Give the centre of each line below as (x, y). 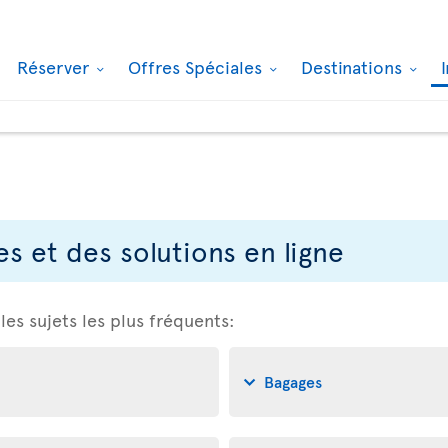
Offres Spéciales (197, 66)
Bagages (293, 380)
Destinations (354, 66)
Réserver (55, 66)
